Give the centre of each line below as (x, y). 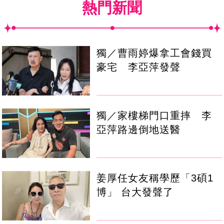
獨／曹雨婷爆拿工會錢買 (154, 53)
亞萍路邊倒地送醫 (139, 130)
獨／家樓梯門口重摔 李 (154, 116)
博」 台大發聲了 (135, 192)
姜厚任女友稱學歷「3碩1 (155, 178)
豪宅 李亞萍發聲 (139, 67)
